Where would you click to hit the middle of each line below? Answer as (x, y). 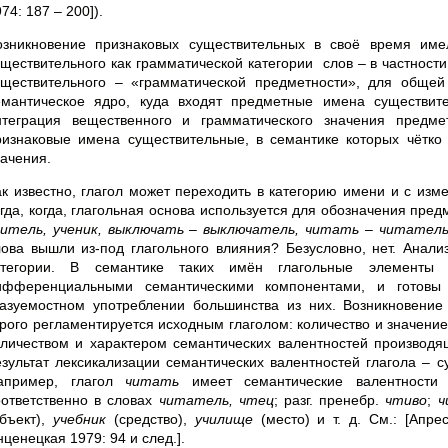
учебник (83, 419)
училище (227, 419)
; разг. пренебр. (329, 400)
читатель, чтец (216, 400)
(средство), (154, 419)
